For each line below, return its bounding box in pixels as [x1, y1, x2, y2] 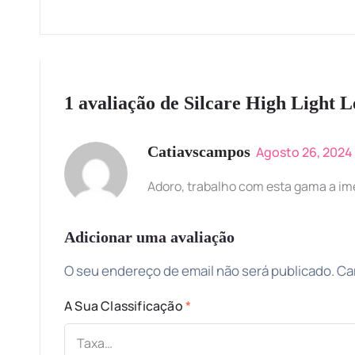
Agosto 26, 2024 [256, 143, 353, 161]
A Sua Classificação [64, 296, 185, 315]
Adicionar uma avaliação [64, 227, 235, 246]
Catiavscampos [147, 142, 250, 160]
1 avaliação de [64, 92, 184, 113]
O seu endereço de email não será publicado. [64, 261, 334, 280]
